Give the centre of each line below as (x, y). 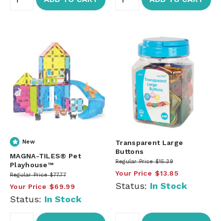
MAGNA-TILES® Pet (45, 156)
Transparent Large (149, 142)
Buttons (130, 151)
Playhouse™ (32, 165)
